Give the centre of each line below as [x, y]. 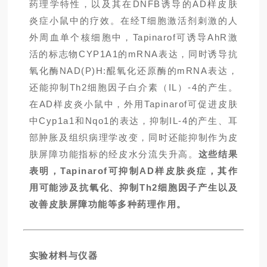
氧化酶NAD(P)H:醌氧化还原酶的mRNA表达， [133, 71]
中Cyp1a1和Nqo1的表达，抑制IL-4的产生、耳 [133, 121]
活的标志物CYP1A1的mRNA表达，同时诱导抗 [133, 54]
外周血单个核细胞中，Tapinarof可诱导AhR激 [133, 38]
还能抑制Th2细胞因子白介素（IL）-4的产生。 [133, 88]
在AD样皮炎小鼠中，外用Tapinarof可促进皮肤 [133, 104]
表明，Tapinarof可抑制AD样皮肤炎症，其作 [133, 171]
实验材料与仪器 [63, 256]
